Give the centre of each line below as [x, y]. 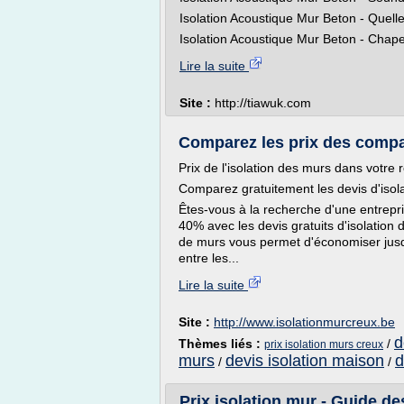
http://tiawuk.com [263, 103]
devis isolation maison [305, 361]
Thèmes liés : [221, 344]
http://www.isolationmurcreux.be [304, 322]
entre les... [209, 258]
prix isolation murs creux [324, 344]
